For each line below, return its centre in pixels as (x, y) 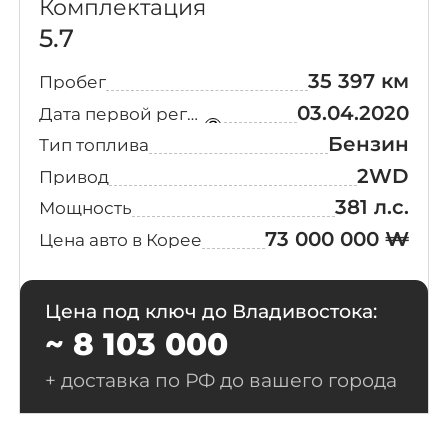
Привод (73, 176)
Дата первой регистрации (192, 113)
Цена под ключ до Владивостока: (210, 311)
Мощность (85, 208)
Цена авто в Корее (120, 239)
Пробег (72, 82)
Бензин (369, 144)
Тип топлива (93, 145)
